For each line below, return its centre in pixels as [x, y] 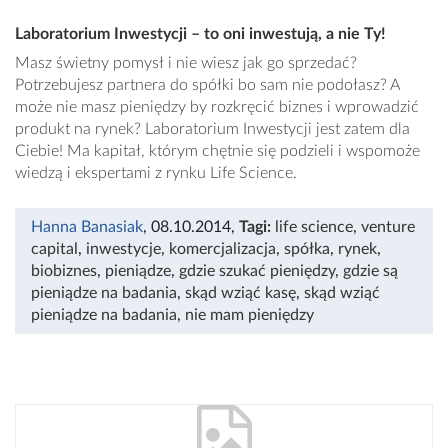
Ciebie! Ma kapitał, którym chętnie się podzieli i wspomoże [217, 151]
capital [54, 249]
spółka [307, 249]
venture [388, 227]
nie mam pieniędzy [249, 315]
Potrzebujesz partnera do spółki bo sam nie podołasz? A [207, 85]
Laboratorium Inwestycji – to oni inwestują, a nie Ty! [200, 34]
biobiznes [64, 271]
